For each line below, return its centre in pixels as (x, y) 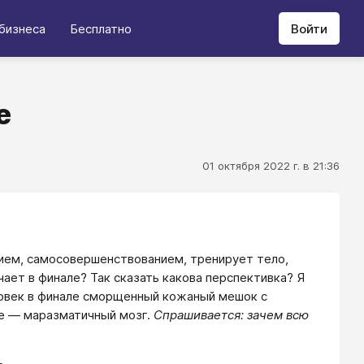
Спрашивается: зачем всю (231, 314)
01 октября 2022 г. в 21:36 (271, 166)
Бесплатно (101, 28)
